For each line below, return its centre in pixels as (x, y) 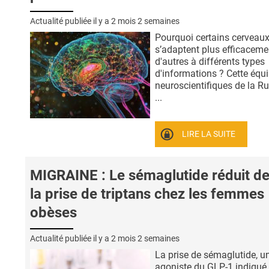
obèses (53, 213)
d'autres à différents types (210, 61)
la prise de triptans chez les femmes (147, 194)
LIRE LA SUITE (209, 134)
